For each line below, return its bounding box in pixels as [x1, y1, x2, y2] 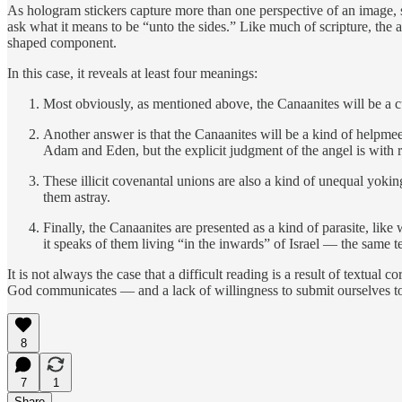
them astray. [43, 188, 110, 205]
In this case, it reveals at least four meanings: [7, 65, 258, 81]
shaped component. [7, 34, 117, 50]
